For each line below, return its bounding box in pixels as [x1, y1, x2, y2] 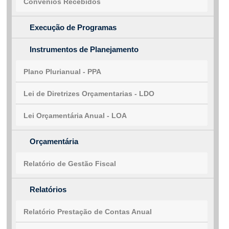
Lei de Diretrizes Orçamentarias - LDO [24, 89, 154, 98]
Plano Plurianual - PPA [24, 67, 101, 76]
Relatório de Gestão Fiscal [24, 159, 116, 168]
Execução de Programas [30, 23, 117, 32]
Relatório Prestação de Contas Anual [24, 208, 152, 216]
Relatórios [30, 185, 66, 194]
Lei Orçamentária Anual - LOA [24, 111, 127, 120]
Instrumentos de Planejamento [30, 45, 139, 54]
